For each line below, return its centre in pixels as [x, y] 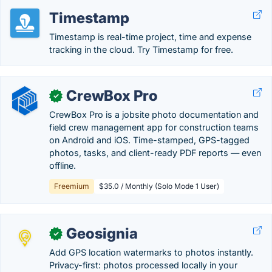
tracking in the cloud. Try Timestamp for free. [141, 49]
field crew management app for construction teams [154, 127]
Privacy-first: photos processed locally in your [143, 265]
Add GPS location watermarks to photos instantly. [151, 252]
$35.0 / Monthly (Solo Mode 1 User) [159, 186]
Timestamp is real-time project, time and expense [150, 37]
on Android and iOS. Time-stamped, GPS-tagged [149, 140]
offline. [63, 165]
